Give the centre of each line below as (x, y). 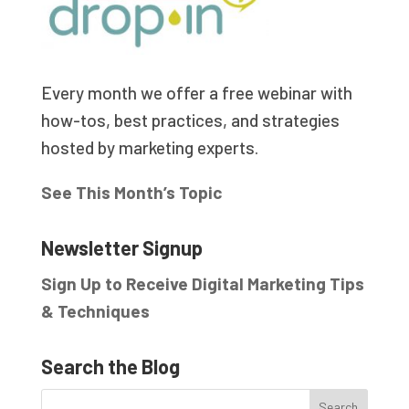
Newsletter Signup (121, 247)
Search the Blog (110, 366)
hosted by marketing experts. (149, 147)
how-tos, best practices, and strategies (190, 120)
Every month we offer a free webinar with (196, 92)
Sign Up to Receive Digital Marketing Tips (202, 283)
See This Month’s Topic (131, 192)
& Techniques (95, 310)
